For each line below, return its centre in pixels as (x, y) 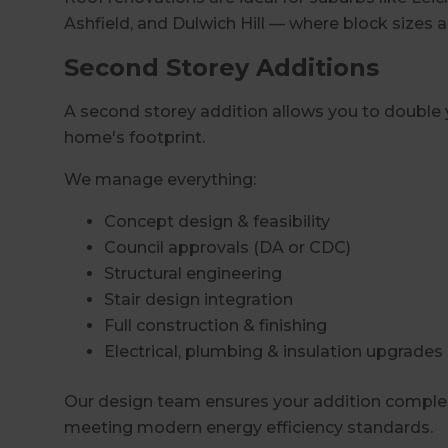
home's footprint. (134, 137)
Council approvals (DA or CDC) (227, 247)
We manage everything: (160, 179)
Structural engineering (193, 273)
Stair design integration (198, 299)
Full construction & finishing (215, 325)
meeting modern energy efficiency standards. (248, 427)
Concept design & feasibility (217, 221)
